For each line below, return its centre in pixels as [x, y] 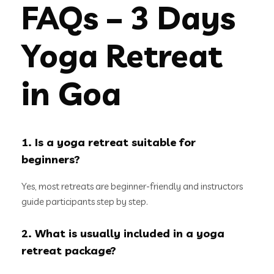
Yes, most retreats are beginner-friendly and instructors [132, 186]
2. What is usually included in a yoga [123, 233]
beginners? [51, 159]
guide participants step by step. [85, 201]
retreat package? [69, 250]
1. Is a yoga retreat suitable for [109, 142]
